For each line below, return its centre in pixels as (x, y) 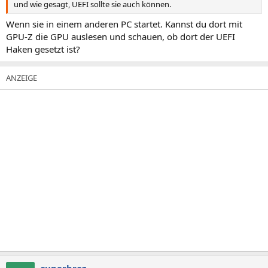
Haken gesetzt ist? (43, 49)
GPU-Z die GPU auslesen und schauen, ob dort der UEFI (121, 36)
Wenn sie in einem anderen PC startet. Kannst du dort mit (124, 24)
